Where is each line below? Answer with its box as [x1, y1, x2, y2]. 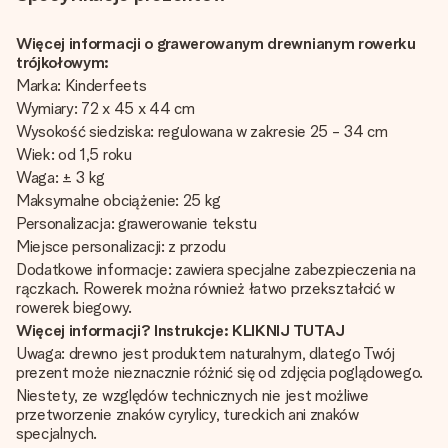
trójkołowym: [16, 53, 110, 72]
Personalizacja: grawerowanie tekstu [16, 214, 257, 233]
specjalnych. [16, 424, 98, 443]
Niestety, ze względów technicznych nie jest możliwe [16, 386, 369, 405]
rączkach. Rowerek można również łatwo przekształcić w [16, 279, 396, 298]
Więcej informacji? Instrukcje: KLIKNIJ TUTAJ [16, 321, 345, 340]
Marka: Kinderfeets [16, 76, 147, 95]
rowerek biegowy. [16, 298, 132, 317]
